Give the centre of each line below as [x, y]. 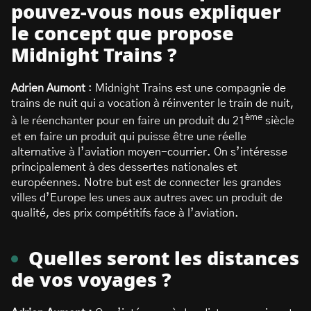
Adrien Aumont [50, 89]
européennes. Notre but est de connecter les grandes [146, 182]
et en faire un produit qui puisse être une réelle [129, 136]
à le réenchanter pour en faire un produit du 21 [128, 121]
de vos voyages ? [91, 280]
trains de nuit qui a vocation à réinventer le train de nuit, [153, 104]
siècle [278, 121]
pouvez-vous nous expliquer [146, 13]
